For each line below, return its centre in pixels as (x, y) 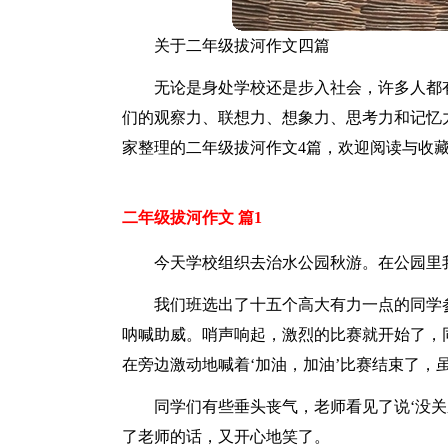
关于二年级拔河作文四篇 (242, 45)
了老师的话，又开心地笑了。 (226, 436)
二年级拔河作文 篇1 (192, 217)
